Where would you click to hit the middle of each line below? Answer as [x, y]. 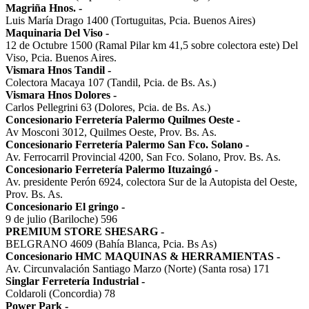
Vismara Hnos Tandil [55, 70]
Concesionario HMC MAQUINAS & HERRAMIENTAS [140, 256]
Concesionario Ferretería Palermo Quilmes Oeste [120, 119]
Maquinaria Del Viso [54, 32]
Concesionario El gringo [63, 206]
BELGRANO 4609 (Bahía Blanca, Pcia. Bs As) [111, 243]
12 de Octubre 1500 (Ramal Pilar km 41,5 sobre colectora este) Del [152, 45]
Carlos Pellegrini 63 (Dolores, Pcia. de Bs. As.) [108, 107]
